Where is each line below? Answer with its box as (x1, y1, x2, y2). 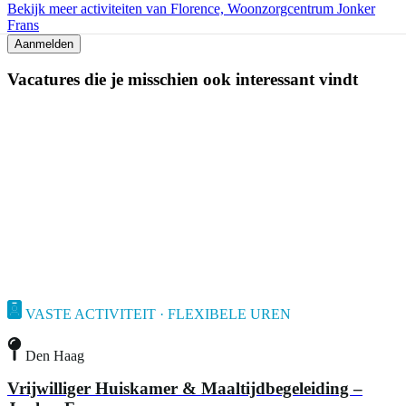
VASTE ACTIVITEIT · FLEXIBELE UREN (25, 306, 291, 323)
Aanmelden (14, 36, 73, 51)
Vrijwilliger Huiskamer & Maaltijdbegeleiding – (7, 378, 362, 398)
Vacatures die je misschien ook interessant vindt (7, 70, 358, 90)
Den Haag (25, 347, 84, 363)
